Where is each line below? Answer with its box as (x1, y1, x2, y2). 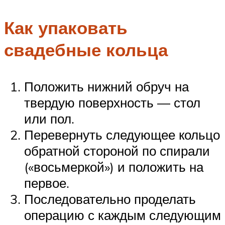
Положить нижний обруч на (24, 78, 189, 94)
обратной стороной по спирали (24, 142, 210, 159)
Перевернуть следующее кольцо (24, 126, 220, 143)
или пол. (24, 110, 74, 127)
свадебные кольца (4, 38, 168, 61)
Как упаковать (4, 16, 128, 39)
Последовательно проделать (24, 190, 196, 207)
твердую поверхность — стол (24, 94, 200, 110)
